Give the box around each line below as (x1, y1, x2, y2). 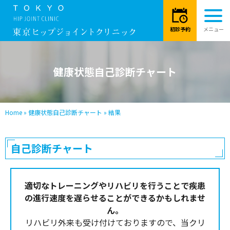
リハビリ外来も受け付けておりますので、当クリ (25, 216, 205, 228)
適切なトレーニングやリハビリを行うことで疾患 (25, 179, 205, 191)
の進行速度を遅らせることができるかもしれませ (25, 191, 205, 204)
